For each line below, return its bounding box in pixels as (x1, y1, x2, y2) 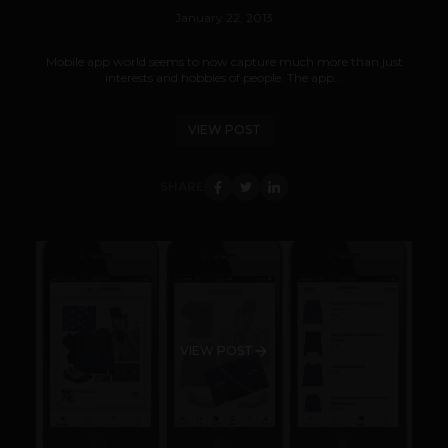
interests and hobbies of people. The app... (105, 70, 343, 86)
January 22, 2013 (175, 10, 273, 26)
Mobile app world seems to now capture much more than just (45, 54, 403, 70)
